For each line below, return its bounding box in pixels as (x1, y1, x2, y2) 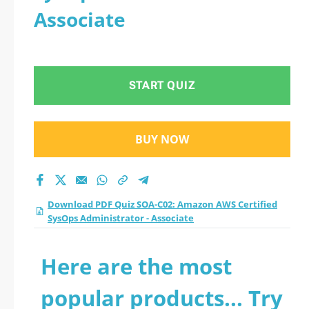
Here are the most (41, 252, 232, 281)
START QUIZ (128, 79, 196, 92)
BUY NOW (135, 132, 189, 147)
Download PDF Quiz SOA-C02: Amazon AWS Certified (48, 198, 277, 210)
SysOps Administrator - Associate (48, 212, 194, 224)
